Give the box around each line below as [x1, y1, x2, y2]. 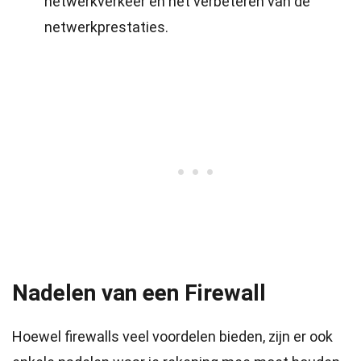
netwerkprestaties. [44, 19, 168, 35]
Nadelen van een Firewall [12, 280, 266, 306]
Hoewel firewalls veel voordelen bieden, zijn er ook [12, 328, 333, 345]
